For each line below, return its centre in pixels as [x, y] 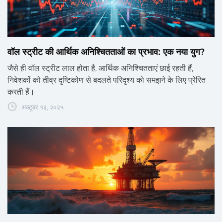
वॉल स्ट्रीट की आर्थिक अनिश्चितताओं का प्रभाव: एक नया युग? [106, 52]
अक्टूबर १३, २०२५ [42, 107]
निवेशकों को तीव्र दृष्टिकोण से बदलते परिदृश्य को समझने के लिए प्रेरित [107, 80]
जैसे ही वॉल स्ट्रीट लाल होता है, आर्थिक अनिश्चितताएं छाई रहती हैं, [100, 68]
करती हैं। [21, 92]
